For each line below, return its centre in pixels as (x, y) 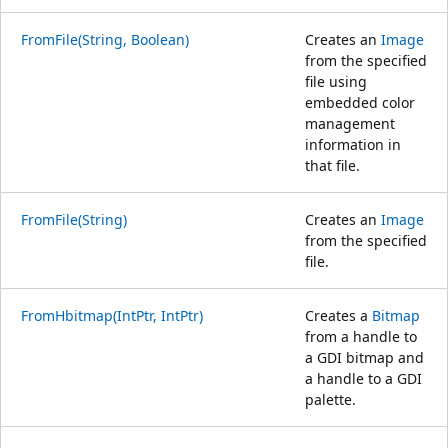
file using (336, 81)
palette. (330, 399)
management (350, 123)
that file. (332, 165)
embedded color (360, 102)
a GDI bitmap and (364, 357)
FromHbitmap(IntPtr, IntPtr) (112, 315)
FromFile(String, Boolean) (105, 39)
